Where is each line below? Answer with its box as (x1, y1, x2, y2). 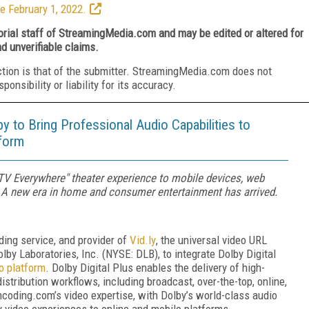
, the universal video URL (156, 232, 267, 247)
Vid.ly (130, 232, 156, 247)
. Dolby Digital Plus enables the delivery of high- (46, 260, 265, 275)
